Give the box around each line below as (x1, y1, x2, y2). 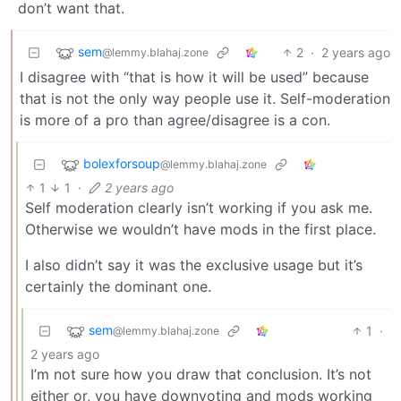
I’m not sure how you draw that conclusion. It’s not (30, 364, 371, 383)
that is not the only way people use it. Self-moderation (20, 89, 390, 107)
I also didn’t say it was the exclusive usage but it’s (25, 255, 363, 274)
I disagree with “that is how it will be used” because (20, 67, 369, 86)
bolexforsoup (83, 155, 160, 171)
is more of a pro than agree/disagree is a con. (20, 110, 330, 129)
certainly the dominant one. (25, 277, 211, 295)
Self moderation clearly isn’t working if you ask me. (25, 198, 372, 217)
